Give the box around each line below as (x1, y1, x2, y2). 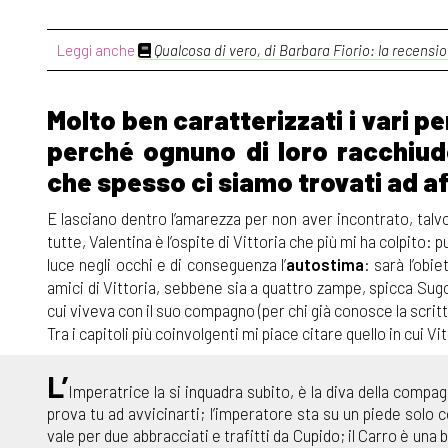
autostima (286, 253, 365, 274)
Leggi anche (57, 40, 138, 59)
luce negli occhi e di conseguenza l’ (47, 253, 287, 274)
